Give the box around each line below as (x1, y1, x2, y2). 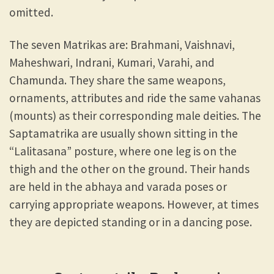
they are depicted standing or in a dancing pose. (9, 214, 252, 229)
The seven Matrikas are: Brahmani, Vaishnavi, (9, 37, 235, 52)
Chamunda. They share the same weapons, (9, 72, 226, 87)
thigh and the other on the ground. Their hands (9, 161, 250, 176)
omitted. (9, 4, 56, 20)
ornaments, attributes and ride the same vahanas (9, 90, 261, 105)
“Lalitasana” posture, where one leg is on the (9, 143, 237, 158)
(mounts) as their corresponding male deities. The (9, 108, 261, 123)
